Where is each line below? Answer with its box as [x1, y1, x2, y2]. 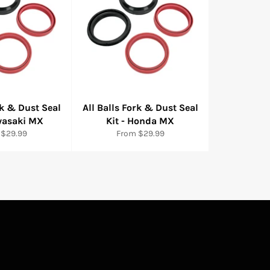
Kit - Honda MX [106, 115, 174, 127]
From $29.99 [116, 128, 165, 139]
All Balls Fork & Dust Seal [82, 102, 198, 113]
